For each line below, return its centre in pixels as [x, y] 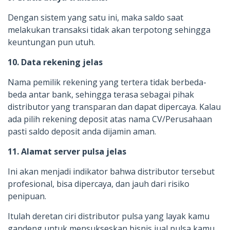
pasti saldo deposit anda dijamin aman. [82, 131]
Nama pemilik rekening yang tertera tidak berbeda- [107, 82]
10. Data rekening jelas [55, 62]
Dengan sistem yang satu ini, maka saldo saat [95, 17]
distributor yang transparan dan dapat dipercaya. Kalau [114, 107]
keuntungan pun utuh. [51, 42]
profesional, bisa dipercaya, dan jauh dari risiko [99, 184]
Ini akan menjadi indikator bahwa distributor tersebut [111, 171]
